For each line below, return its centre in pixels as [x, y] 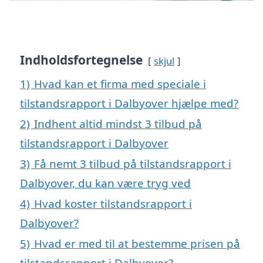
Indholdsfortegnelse [81, 60]
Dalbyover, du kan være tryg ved [105, 183]
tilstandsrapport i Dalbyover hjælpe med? [129, 103]
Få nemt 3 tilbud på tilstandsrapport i [133, 164]
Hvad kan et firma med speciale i [120, 84]
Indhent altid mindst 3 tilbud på [118, 124]
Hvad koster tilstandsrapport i [113, 204]
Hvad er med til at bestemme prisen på [137, 244]
